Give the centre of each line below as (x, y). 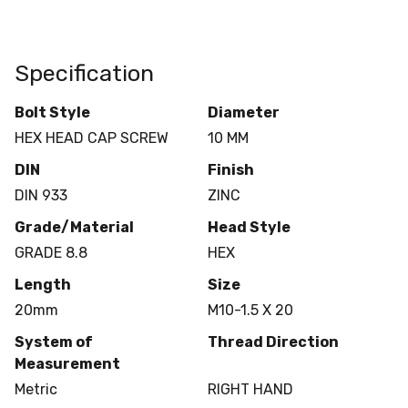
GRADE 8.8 (51, 252)
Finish (230, 169)
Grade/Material (74, 227)
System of (54, 342)
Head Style (249, 227)
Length (43, 284)
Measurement (67, 363)
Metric (36, 389)
